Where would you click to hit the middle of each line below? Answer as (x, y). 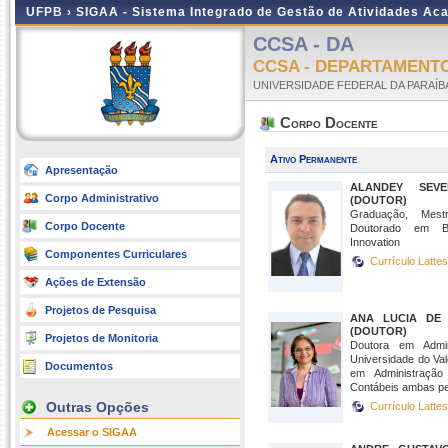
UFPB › (51, 12)
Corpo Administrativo (102, 198)
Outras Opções (97, 407)
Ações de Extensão (95, 282)
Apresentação (81, 170)
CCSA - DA (303, 44)
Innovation (375, 242)
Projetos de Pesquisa (100, 310)
